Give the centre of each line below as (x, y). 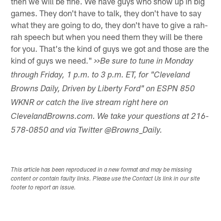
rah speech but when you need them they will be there (107, 36)
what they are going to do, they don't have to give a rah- (110, 24)
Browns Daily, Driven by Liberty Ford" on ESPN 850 (103, 89)
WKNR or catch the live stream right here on (90, 103)
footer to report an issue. (44, 188)
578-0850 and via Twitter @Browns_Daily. (87, 131)
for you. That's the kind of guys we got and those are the (110, 48)
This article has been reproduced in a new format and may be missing (102, 170)
